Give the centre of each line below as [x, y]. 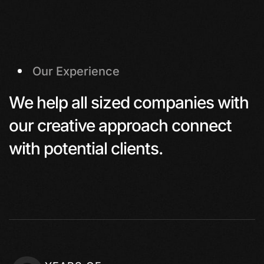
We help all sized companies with [129, 103]
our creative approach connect [120, 126]
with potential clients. [86, 148]
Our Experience [76, 71]
